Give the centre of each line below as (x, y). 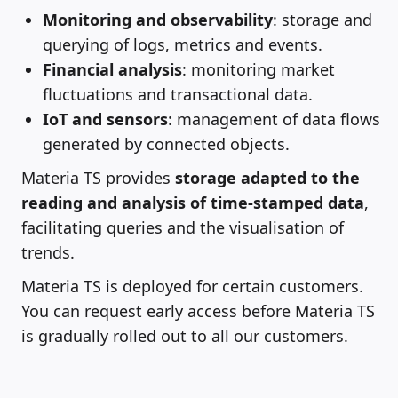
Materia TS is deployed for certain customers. (192, 286)
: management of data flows (274, 119)
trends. (48, 252)
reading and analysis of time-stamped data (193, 202)
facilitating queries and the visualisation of (183, 227)
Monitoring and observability (158, 19)
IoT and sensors (105, 119)
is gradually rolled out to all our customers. (185, 335)
